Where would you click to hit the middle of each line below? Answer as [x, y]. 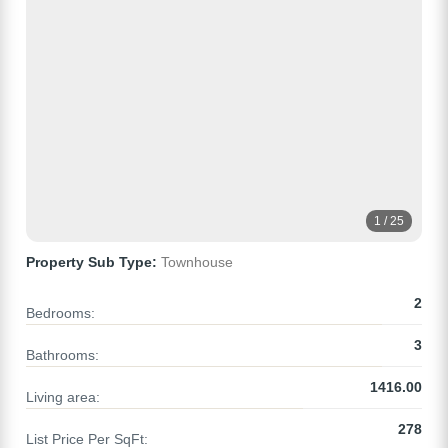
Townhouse [195, 262]
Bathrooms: [62, 355]
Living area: [63, 397]
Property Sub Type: [91, 262]
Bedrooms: [60, 313]
